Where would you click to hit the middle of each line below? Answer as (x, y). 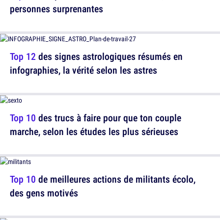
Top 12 (23, 56)
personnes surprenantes (56, 9)
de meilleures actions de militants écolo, (116, 179)
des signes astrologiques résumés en (109, 56)
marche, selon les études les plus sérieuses (94, 131)
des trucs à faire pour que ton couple (109, 118)
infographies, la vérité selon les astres (83, 70)
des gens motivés (44, 193)
